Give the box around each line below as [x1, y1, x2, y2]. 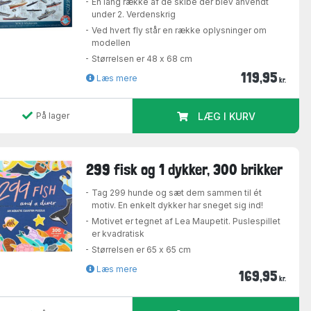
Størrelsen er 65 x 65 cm [92, 244, 192, 255]
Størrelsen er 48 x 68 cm [92, 53, 193, 64]
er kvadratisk [92, 228, 145, 239]
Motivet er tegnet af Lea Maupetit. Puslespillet [92, 216, 281, 227]
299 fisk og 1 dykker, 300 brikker [86, 160, 283, 179]
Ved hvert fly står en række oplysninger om [92, 24, 267, 35]
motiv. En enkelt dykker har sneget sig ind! [92, 200, 264, 211]
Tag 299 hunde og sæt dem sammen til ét [92, 187, 262, 199]
